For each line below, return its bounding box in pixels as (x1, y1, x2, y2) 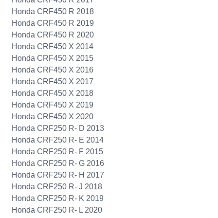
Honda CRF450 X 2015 (12, 54, 93, 62)
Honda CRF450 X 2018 (12, 89, 93, 97)
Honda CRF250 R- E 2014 (12, 136, 104, 144)
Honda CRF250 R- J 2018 (12, 182, 102, 191)
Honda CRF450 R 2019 (12, 19, 94, 27)
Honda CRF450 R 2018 (12, 7, 94, 16)
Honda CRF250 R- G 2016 (12, 159, 104, 167)
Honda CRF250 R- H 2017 (12, 171, 104, 179)
